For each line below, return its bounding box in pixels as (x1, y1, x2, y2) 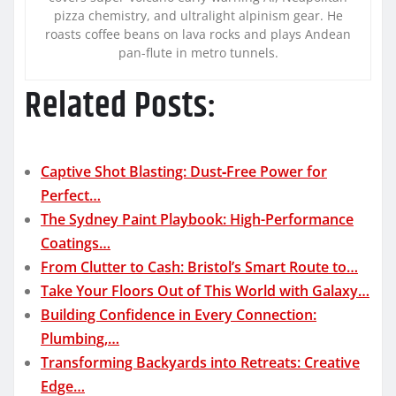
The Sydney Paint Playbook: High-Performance (41, 209, 354, 229)
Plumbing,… (41, 328, 119, 348)
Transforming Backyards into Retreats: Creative (41, 352, 360, 372)
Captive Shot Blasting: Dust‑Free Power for (41, 161, 327, 181)
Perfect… (41, 185, 101, 205)
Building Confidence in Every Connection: (41, 304, 316, 324)
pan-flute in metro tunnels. (118, 43, 278, 61)
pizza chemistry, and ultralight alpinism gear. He (53, 6, 343, 24)
